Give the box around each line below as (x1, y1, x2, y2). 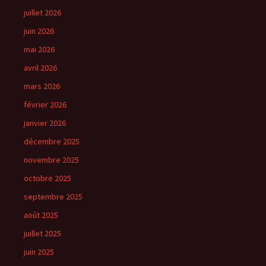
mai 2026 (24, 43, 55, 55)
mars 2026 (24, 80, 60, 91)
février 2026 (24, 99, 66, 110)
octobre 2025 (24, 172, 71, 183)
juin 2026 (24, 25, 54, 36)
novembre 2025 (24, 154, 79, 165)
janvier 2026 (24, 117, 66, 128)
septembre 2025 (24, 191, 83, 202)
